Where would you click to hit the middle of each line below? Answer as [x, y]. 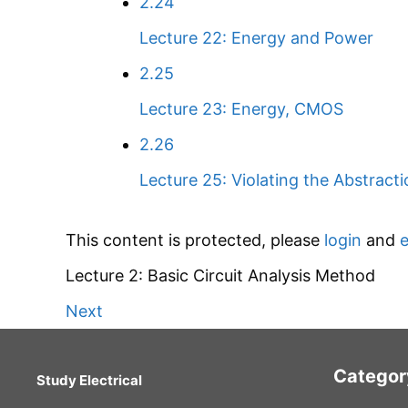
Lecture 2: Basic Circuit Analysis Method [220, 275]
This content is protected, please [195, 240]
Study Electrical [89, 380]
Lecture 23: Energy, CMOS [241, 109]
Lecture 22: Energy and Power [256, 38]
